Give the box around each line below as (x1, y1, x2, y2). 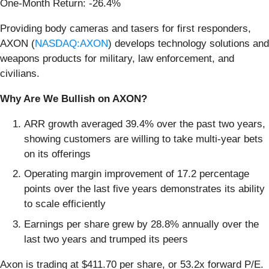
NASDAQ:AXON (35, 37, 108, 49)
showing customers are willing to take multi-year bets (24, 133, 263, 145)
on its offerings (24, 148, 91, 160)
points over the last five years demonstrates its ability (24, 183, 265, 195)
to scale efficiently (24, 198, 106, 210)
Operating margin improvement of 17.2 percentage (24, 168, 249, 180)
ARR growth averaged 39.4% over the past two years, (24, 118, 265, 130)
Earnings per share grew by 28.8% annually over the (24, 218, 259, 230)
